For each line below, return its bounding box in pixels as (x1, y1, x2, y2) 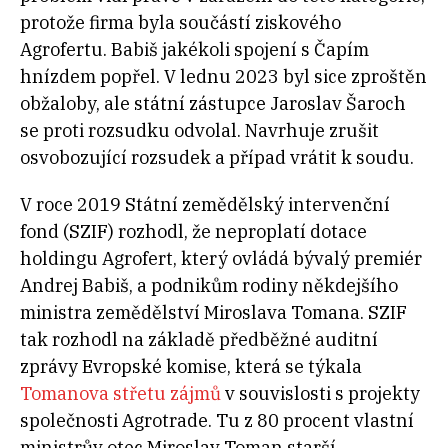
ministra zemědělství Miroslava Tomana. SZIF (20, 301, 407, 325)
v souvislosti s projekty (221, 382, 420, 406)
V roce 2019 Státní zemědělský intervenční (20, 193, 390, 217)
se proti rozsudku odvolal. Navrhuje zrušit (20, 119, 379, 143)
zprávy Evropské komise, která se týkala (20, 355, 362, 379)
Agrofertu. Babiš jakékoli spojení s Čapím (20, 38, 369, 62)
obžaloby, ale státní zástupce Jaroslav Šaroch (20, 92, 406, 116)
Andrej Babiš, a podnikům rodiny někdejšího (20, 274, 398, 298)
